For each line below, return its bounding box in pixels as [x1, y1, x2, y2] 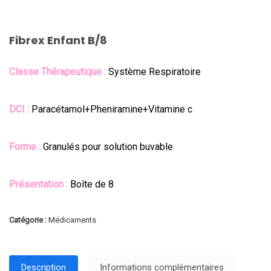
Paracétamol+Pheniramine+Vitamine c [31, 103, 192, 116]
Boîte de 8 [70, 178, 114, 191]
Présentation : [9, 178, 70, 191]
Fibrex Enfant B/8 [9, 33, 107, 48]
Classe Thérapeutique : [9, 66, 108, 78]
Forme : [9, 141, 43, 153]
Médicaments [48, 215, 96, 225]
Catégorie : [9, 215, 48, 225]
